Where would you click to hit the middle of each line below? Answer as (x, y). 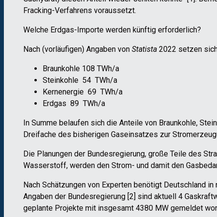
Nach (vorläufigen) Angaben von (77, 49)
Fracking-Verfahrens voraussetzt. (80, 11)
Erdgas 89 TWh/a (74, 104)
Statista (144, 49)
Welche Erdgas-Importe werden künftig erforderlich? (112, 30)
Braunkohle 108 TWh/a (81, 69)
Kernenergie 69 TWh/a (83, 92)
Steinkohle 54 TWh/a (80, 80)
